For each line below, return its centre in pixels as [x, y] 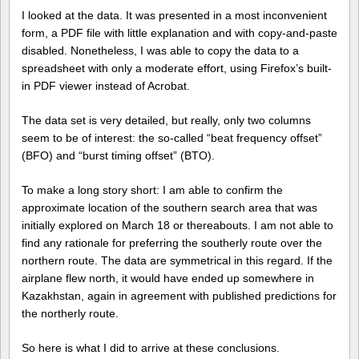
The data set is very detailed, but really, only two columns [166, 121]
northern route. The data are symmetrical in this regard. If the [177, 261]
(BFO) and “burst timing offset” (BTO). [118, 156]
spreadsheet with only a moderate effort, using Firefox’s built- [177, 69]
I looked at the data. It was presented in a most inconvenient [174, 16]
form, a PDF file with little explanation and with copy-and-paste [179, 33]
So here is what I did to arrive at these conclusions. [151, 348]
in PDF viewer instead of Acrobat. [106, 86]
